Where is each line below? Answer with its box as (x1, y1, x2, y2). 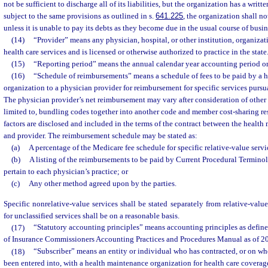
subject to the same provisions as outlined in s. (4, 11, 156, 21)
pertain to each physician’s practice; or (4, 167, 128, 176)
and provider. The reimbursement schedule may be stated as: (4, 131, 197, 141)
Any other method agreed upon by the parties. (28, 179, 176, 188)
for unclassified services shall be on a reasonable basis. (4, 211, 179, 220)
